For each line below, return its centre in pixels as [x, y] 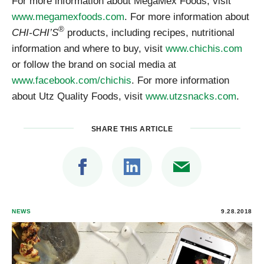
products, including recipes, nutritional [149, 32]
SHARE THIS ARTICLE [132, 129]
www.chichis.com [204, 48]
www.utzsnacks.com [191, 96]
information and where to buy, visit [89, 48]
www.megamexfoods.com [68, 16]
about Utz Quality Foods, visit [79, 96]
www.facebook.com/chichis [72, 80]
